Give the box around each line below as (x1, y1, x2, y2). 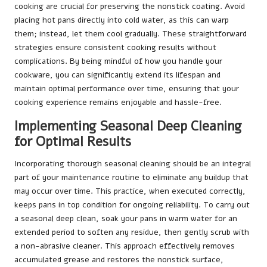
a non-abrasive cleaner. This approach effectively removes (14, 240, 235, 252)
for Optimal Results (14, 132, 131, 151)
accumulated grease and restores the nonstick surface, (14, 254, 223, 266)
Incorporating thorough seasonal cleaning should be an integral (14, 158, 251, 170)
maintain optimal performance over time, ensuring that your (14, 83, 239, 95)
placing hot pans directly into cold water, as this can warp (14, 14, 229, 26)
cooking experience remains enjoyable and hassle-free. (14, 97, 222, 108)
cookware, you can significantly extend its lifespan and (14, 69, 221, 81)
